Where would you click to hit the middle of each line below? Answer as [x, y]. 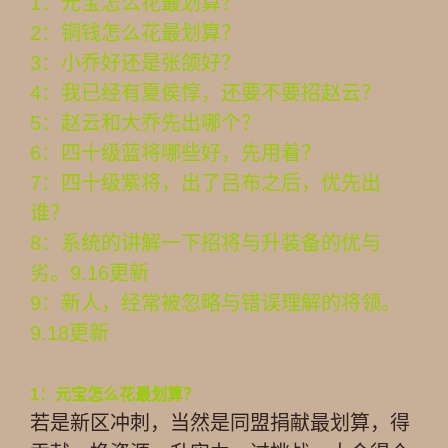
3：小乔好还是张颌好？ [135, 63]
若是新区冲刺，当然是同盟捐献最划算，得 [220, 423]
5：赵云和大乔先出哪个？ [145, 123]
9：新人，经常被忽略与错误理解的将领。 [215, 303]
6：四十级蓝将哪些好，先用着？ [175, 153]
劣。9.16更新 [89, 273]
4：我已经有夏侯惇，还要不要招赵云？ [205, 93]
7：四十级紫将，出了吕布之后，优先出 [205, 183]
